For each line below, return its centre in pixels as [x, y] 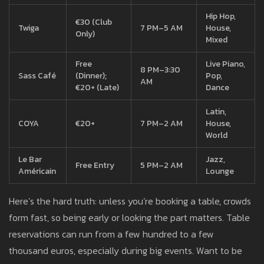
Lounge [220, 171]
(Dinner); [91, 76]
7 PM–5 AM [161, 28]
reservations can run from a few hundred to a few [111, 234]
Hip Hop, [221, 16]
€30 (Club [94, 22]
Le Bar [30, 160]
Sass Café [37, 76]
